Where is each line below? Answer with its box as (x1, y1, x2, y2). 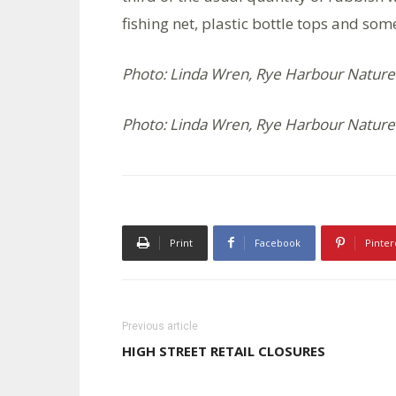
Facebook (255, 235, 301, 249)
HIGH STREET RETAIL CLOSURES (122, 341, 325, 360)
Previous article (122, 319, 198, 332)
